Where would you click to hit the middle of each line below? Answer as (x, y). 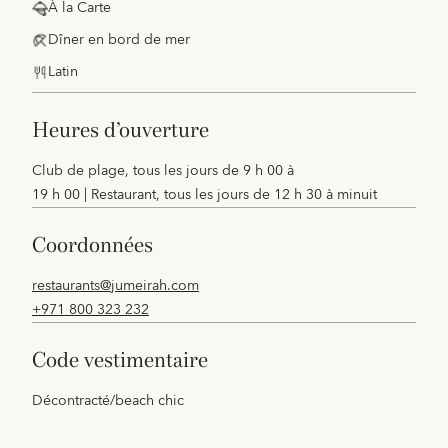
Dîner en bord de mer (119, 40)
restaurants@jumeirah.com (115, 286)
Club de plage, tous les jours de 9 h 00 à (163, 171)
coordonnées (99, 245)
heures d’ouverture (129, 130)
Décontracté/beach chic (108, 401)
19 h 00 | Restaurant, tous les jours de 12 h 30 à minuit (204, 195)
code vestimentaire (127, 360)
